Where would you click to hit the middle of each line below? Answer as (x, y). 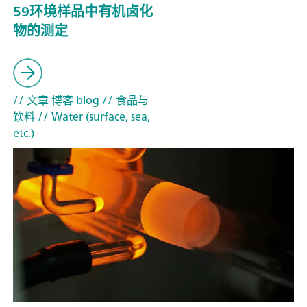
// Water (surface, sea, (93, 117)
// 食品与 (124, 100)
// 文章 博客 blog (56, 100)
